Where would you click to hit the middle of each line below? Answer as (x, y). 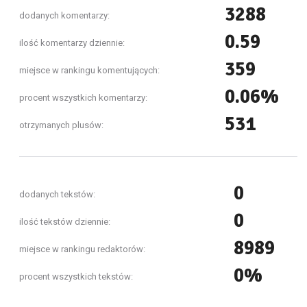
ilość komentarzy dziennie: (72, 43)
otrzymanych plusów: (61, 125)
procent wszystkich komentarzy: (83, 98)
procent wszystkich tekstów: (76, 277)
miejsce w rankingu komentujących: (89, 70)
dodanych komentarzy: (64, 15)
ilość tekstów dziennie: (65, 222)
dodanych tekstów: (57, 194)
